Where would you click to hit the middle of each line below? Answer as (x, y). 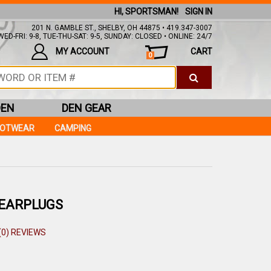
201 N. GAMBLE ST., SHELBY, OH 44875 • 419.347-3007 (122, 28)
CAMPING (73, 128)
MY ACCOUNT (82, 51)
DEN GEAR (87, 108)
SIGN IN (199, 11)
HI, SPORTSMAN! (146, 11)
